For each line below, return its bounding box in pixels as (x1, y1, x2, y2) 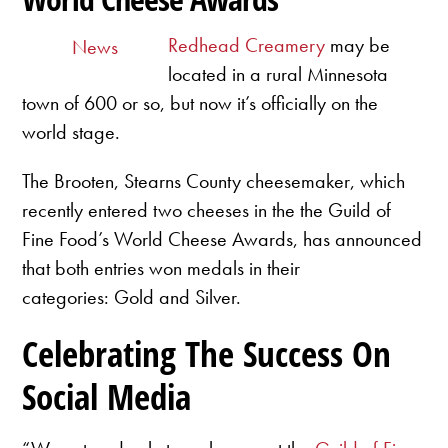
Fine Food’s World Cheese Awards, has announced (22, 225, 423, 252)
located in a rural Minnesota (168, 60, 389, 87)
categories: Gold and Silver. (22, 283, 242, 310)
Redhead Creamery (168, 31, 326, 58)
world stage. (22, 118, 121, 145)
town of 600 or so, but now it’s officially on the (22, 89, 379, 116)
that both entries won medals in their (22, 254, 301, 281)
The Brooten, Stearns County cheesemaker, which (22, 167, 406, 194)
